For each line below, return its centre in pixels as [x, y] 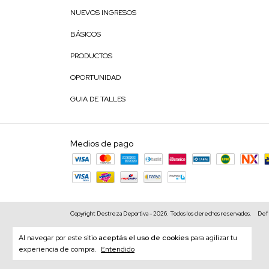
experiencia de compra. [59, 249]
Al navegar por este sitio [59, 238]
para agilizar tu [213, 238]
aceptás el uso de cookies [144, 238]
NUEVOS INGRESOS [103, 13]
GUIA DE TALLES [98, 99]
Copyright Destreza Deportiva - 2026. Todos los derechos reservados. [161, 213]
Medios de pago [102, 144]
